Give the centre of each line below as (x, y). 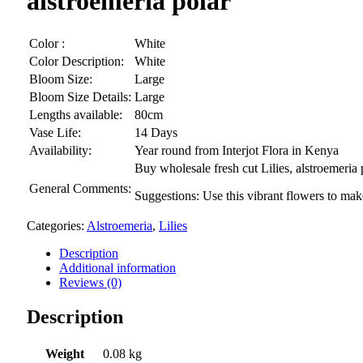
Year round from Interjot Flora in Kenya (237, 150)
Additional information (117, 267)
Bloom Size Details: (80, 96)
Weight (64, 353)
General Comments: (80, 188)
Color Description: (77, 61)
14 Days (156, 132)
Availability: (60, 150)
